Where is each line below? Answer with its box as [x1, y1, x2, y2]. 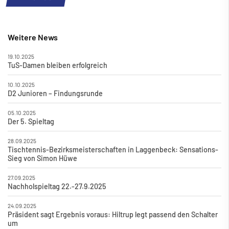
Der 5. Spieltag [8, 117, 54, 126]
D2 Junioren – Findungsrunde [8, 89, 103, 98]
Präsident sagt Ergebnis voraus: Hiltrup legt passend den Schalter [8, 210, 218, 219]
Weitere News [8, 32, 58, 42]
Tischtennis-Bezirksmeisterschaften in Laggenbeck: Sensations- [8, 145, 218, 154]
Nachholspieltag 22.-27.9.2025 [8, 182, 106, 191]
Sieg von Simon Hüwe [8, 154, 77, 163]
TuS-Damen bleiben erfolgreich [8, 61, 107, 70]
